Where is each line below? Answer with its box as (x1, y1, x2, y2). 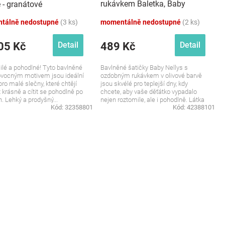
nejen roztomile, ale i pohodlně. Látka (100, 96, 204, 103)
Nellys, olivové (100, 10, 151, 20)
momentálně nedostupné (100, 18, 182, 26)
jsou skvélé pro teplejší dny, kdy (100, 80, 188, 87)
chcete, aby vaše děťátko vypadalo (100, 88, 197, 95)
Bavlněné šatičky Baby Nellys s (100, 64, 188, 71)
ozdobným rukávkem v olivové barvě (100, 72, 202, 79)
